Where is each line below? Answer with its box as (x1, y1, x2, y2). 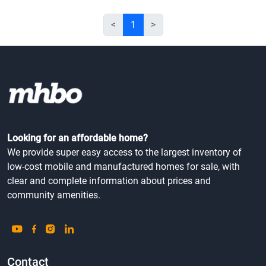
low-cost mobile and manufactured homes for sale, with (7, 160, 240, 172)
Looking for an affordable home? (7, 132, 148, 144)
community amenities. (7, 189, 100, 201)
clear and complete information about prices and (7, 175, 211, 186)
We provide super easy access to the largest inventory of (7, 146, 242, 158)
